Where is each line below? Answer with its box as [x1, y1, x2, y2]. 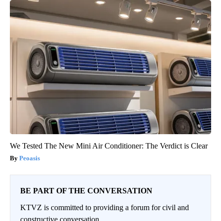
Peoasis [19, 154, 40, 162]
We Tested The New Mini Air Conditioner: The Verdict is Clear [10, 141, 208, 150]
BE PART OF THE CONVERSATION [20, 186, 152, 195]
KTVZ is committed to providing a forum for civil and [20, 203, 189, 212]
